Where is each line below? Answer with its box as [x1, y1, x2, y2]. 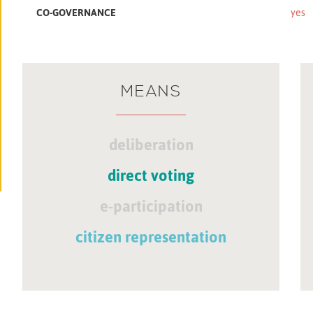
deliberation [108, 135, 194, 154]
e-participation [99, 196, 203, 216]
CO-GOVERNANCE [36, 6, 117, 18]
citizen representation [75, 227, 227, 247]
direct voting [108, 166, 195, 185]
